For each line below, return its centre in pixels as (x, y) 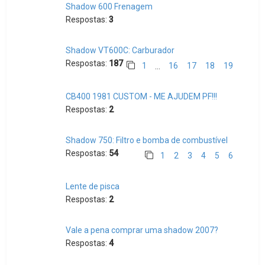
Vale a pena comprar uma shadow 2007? (142, 230)
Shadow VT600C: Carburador (120, 50)
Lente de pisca (93, 186)
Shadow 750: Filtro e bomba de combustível (147, 140)
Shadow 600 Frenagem (109, 7)
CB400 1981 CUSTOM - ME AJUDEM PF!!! (142, 96)
